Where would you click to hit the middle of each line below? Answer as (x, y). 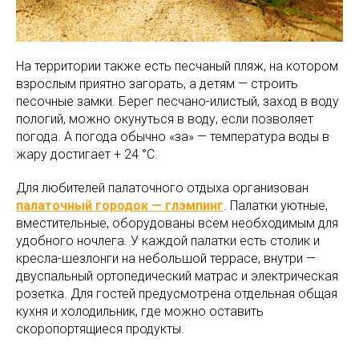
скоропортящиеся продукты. (100, 329)
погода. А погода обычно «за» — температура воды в (173, 137)
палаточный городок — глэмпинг (120, 206)
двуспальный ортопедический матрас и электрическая (177, 276)
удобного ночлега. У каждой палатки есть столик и (168, 241)
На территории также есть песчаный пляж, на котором (177, 67)
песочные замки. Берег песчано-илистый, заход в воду (177, 102)
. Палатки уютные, (276, 206)
